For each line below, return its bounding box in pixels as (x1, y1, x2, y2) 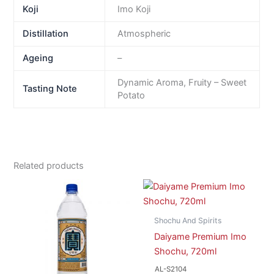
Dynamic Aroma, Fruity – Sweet (117, 77, 246, 89)
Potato (117, 90, 145, 102)
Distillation (22, 28, 68, 40)
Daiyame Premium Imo (154, 231, 246, 243)
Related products (13, 160, 84, 172)
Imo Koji (117, 4, 150, 15)
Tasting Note (22, 83, 77, 95)
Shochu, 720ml (154, 246, 217, 257)
